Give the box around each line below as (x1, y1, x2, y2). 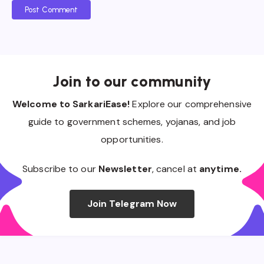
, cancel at (151, 162, 200, 175)
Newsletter (98, 162, 152, 175)
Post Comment (25, 5, 78, 14)
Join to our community (52, 71, 212, 91)
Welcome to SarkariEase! (12, 97, 130, 110)
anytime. (199, 162, 242, 175)
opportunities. (101, 133, 163, 146)
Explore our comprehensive (130, 97, 252, 110)
